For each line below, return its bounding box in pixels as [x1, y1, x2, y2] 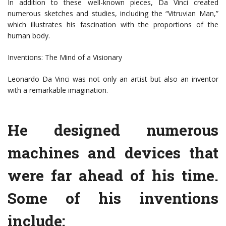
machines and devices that [8, 143, 218, 163]
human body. [8, 31, 50, 41]
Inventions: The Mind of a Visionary [8, 52, 122, 63]
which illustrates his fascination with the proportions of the [8, 20, 218, 30]
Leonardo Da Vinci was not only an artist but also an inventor [8, 74, 218, 84]
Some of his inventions [8, 188, 218, 208]
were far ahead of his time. [8, 165, 218, 186]
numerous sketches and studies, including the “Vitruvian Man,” [8, 9, 218, 19]
